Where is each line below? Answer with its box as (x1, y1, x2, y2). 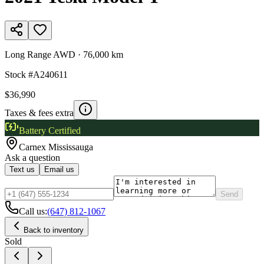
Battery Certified (19, 125, 81, 136)
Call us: (19, 206, 47, 216)
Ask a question (5, 152, 60, 163)
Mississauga (48, 141, 93, 152)
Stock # (5, 69, 33, 80)
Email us (44, 164, 74, 174)
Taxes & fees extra (5, 107, 74, 118)
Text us (9, 164, 35, 174)
